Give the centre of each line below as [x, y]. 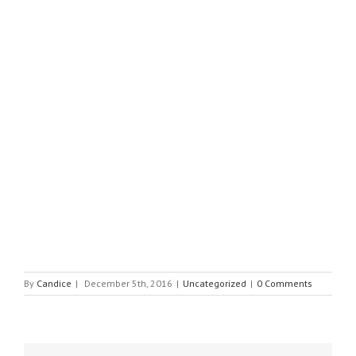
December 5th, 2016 [128, 283]
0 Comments [284, 283]
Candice [54, 283]
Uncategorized [215, 283]
